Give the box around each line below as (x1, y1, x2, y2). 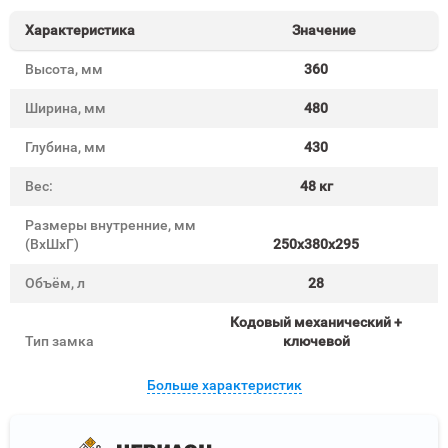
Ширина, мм (25, 100, 106, 116)
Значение (291, 22, 356, 38)
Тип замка (25, 333, 94, 349)
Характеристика (25, 22, 135, 38)
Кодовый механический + (230, 314, 402, 330)
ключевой (282, 333, 350, 349)
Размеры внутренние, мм (25, 217, 196, 233)
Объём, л (25, 275, 85, 291)
